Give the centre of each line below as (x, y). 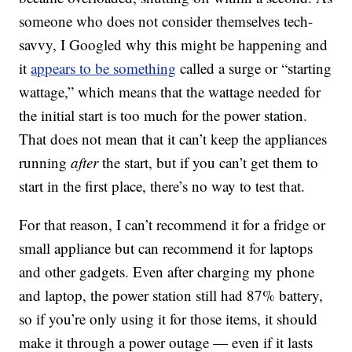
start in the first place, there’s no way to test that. (162, 186)
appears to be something (104, 68)
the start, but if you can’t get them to (209, 163)
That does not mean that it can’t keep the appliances (173, 139)
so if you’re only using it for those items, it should (169, 319)
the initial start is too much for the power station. (163, 115)
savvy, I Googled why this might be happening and (174, 45)
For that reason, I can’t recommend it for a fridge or (172, 225)
